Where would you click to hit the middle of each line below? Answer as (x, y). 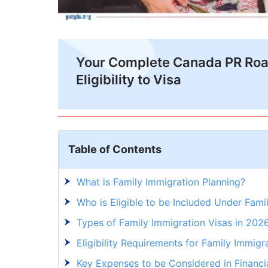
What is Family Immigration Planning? (161, 182)
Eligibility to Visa (129, 80)
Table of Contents (115, 150)
